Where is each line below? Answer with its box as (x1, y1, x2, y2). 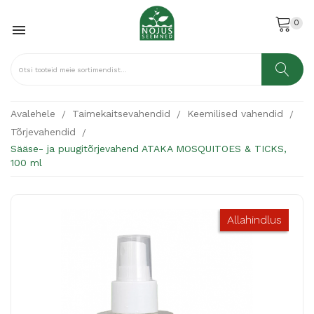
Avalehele (11, 108, 55, 119)
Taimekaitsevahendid (72, 108, 171, 119)
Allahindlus (227, 213, 282, 226)
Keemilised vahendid (187, 108, 284, 119)
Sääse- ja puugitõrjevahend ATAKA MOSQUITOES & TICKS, (11, 143, 287, 154)
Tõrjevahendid (11, 126, 76, 137)
